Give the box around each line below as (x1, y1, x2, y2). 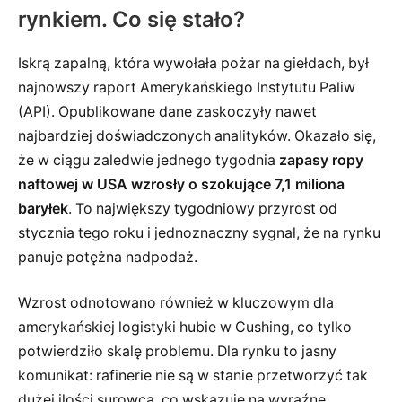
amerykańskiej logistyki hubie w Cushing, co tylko (18, 319, 352, 336)
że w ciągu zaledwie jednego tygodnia (18, 151, 279, 169)
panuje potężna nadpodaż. (18, 248, 197, 266)
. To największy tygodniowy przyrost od (68, 199, 337, 217)
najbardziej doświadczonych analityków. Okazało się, (18, 127, 376, 144)
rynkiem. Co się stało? (18, 5, 245, 32)
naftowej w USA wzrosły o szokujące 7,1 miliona (18, 175, 345, 193)
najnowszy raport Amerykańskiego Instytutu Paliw (18, 78, 355, 96)
